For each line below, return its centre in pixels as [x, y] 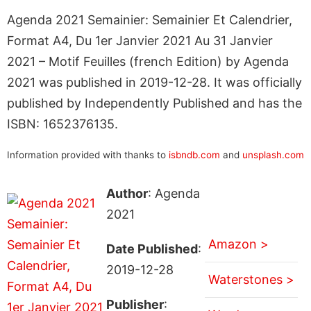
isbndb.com [194, 154]
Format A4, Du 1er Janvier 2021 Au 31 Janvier [140, 40]
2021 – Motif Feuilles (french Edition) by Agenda [148, 61]
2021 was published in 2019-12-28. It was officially [154, 82]
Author [127, 193]
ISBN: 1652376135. [62, 124]
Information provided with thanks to [88, 154]
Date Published [152, 249]
